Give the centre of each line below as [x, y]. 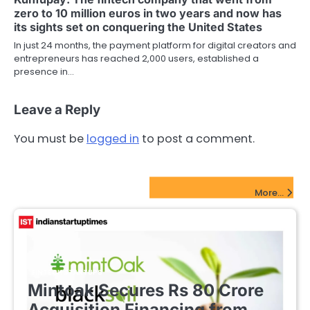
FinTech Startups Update [86, 188]
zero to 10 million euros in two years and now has [148, 13]
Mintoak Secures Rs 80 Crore [146, 291]
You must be [50, 139]
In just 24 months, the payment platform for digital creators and [155, 46]
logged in [113, 139]
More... [269, 193]
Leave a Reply [57, 110]
